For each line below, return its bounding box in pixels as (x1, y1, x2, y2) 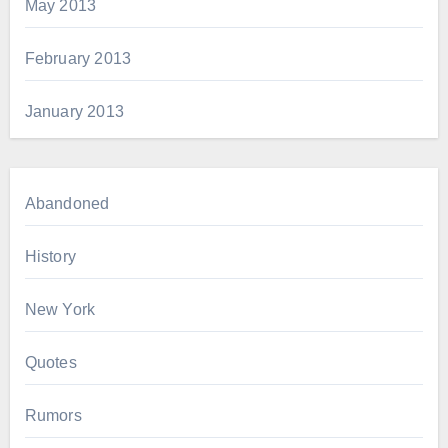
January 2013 (24, 103, 124, 121)
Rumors (24, 407, 82, 425)
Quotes (24, 354, 77, 372)
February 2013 (24, 50, 132, 68)
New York (24, 301, 96, 319)
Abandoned (24, 195, 110, 213)
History (24, 248, 76, 266)
